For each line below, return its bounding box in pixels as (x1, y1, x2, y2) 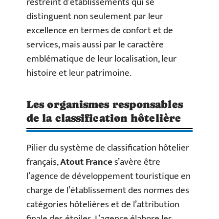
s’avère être (112, 154, 160, 170)
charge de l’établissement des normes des (26, 182, 189, 198)
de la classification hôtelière (26, 111, 181, 124)
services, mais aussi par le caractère (26, 37, 164, 52)
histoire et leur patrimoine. (26, 65, 131, 81)
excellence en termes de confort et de (26, 22, 173, 38)
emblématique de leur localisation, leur (26, 51, 176, 66)
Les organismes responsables (26, 98, 183, 110)
